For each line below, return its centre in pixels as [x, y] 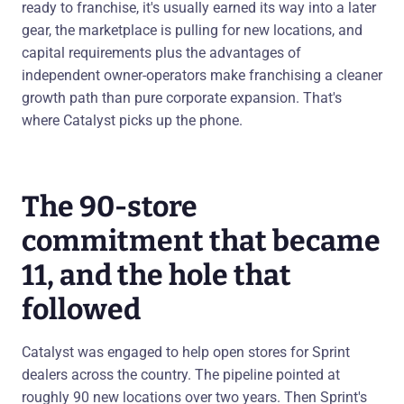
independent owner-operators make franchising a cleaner [202, 75]
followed [81, 309]
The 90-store [110, 206]
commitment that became [201, 240]
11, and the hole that [156, 275]
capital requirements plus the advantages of [161, 52]
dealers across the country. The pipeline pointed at [181, 374]
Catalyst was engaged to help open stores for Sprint [186, 352]
